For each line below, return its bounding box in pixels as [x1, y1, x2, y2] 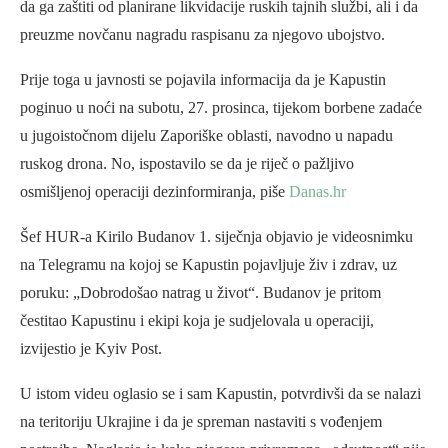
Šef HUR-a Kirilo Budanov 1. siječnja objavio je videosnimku [20, 228, 413, 246]
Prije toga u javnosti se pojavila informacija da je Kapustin [20, 71, 386, 89]
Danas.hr [289, 183, 346, 201]
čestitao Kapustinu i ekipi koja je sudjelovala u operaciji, [20, 312, 374, 330]
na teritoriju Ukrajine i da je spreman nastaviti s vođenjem [20, 413, 382, 431]
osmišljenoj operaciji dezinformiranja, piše [20, 183, 289, 201]
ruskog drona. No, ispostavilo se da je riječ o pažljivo [20, 155, 354, 173]
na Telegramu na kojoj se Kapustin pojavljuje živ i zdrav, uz [20, 256, 397, 274]
